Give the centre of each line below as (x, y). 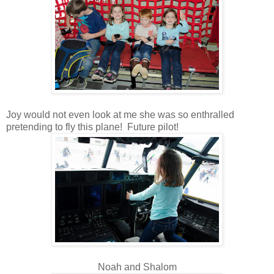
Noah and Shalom (137, 267)
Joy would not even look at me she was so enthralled (120, 114)
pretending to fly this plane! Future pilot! (92, 127)
